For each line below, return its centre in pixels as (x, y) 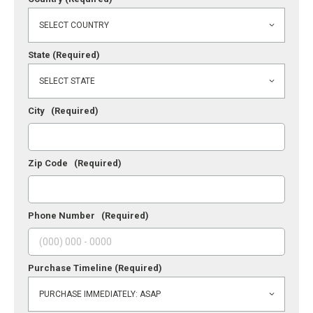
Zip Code (51, 163)
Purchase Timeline (71, 268)
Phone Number (65, 215)
